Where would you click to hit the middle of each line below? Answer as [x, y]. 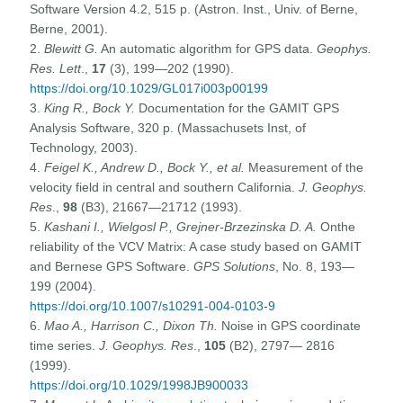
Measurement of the [304, 167]
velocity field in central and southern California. [165, 187]
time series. [65, 345]
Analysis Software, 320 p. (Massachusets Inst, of [168, 127]
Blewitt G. [72, 48]
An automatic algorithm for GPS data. [208, 48]
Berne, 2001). [69, 28]
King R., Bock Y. [90, 107]
